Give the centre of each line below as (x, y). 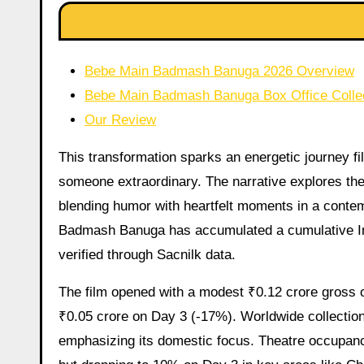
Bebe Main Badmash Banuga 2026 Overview (219, 71)
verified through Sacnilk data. (147, 254)
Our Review (120, 119)
